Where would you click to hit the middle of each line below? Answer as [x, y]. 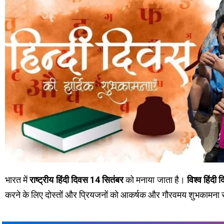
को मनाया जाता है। [155, 179]
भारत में [17, 179]
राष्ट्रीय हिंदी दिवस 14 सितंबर [77, 179]
